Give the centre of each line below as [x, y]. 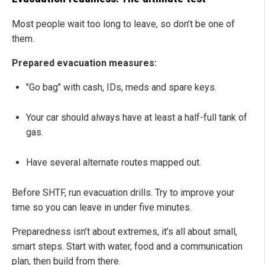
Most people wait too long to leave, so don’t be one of [123, 24]
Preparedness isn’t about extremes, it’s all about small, [125, 232]
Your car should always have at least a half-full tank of [137, 118]
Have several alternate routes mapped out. [114, 163]
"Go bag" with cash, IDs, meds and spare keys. [121, 88]
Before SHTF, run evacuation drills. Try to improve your [123, 193]
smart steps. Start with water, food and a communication [127, 247]
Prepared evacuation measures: [84, 63]
